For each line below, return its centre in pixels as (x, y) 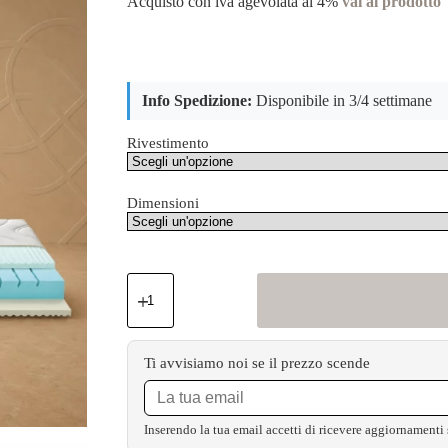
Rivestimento (168, 143)
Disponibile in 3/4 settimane (342, 101)
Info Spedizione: (197, 101)
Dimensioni (163, 203)
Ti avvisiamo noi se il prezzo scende (257, 363)
